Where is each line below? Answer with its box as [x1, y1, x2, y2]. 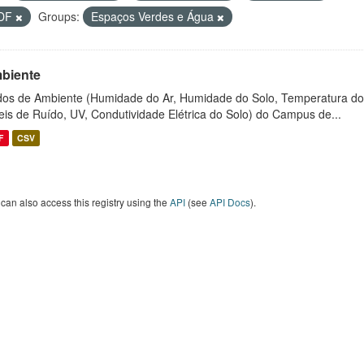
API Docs [210, 195, 250, 209]
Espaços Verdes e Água [91, 8, 217, 24]
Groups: [38, 8, 80, 24]
